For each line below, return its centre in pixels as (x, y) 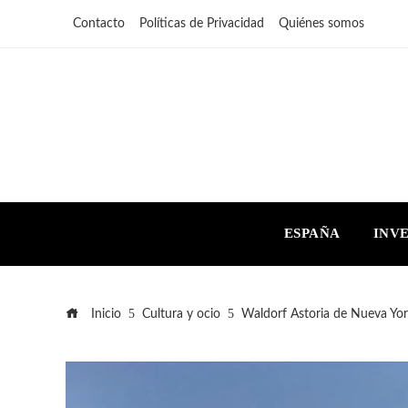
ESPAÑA (312, 234)
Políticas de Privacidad (202, 24)
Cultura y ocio (181, 313)
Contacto (99, 24)
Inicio (104, 313)
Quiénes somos (321, 24)
